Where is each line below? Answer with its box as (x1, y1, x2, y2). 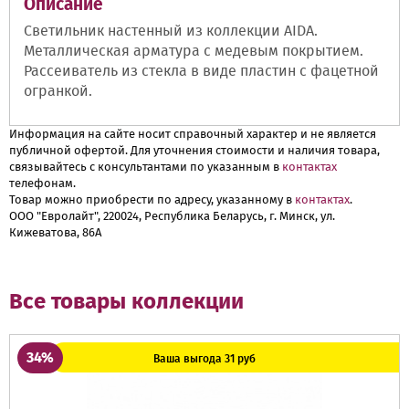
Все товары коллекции (9, 288, 244, 314)
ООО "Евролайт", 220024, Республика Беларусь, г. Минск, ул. (9, 208, 335, 223)
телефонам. (9, 175, 76, 190)
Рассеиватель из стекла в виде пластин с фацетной (24, 61, 379, 79)
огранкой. (24, 81, 92, 100)
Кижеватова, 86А (9, 225, 101, 239)
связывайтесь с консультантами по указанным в (9, 159, 282, 173)
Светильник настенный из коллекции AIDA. (24, 21, 318, 39)
